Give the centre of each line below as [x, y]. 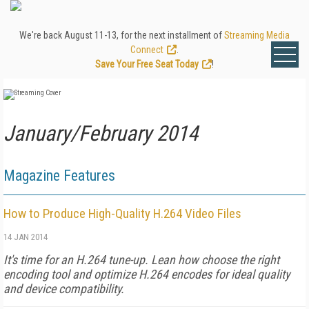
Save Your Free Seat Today [147, 64]
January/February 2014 [101, 133]
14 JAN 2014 [26, 237]
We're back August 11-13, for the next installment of [122, 35]
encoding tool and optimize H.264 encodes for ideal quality [147, 274]
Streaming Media [257, 35]
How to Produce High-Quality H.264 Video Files [122, 213]
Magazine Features [59, 176]
